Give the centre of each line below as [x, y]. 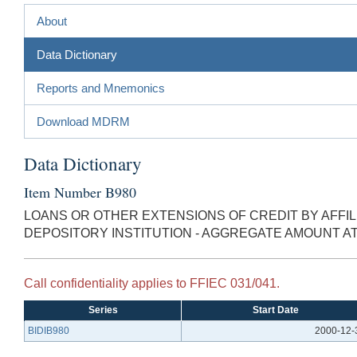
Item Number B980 [80, 192]
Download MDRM [83, 121]
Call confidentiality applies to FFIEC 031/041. [152, 283]
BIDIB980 [49, 330]
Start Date [275, 310]
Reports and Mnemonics [101, 88]
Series [103, 310]
